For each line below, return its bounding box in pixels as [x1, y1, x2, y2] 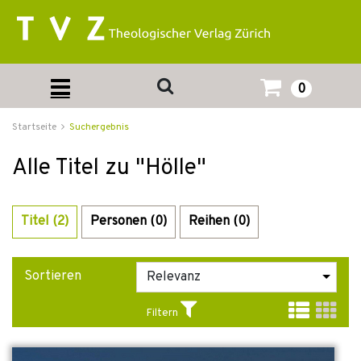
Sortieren [24, 268, 81, 284]
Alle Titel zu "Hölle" [12, 154, 206, 183]
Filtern [146, 307, 178, 320]
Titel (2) [21, 214, 68, 230]
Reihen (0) [189, 214, 250, 230]
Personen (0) [90, 214, 167, 230]
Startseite [12, 121, 56, 134]
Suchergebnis [69, 121, 129, 134]
